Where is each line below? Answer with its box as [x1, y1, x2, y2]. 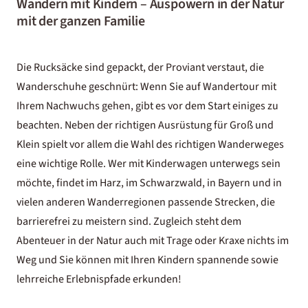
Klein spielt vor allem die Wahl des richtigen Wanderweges [16, 136, 284, 152]
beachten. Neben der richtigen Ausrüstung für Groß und [16, 117, 274, 133]
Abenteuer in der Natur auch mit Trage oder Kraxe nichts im [16, 232, 289, 248]
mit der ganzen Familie [16, 11, 145, 31]
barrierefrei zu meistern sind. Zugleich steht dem [16, 213, 241, 229]
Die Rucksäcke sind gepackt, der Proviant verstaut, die [16, 59, 264, 75]
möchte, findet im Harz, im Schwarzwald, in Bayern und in [16, 175, 282, 190]
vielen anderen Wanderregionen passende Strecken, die [16, 194, 275, 210]
